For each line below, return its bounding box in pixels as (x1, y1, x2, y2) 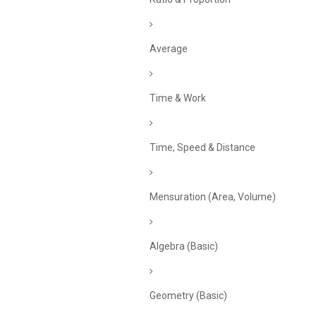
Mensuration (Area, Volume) (150, 191, 276, 202)
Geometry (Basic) (150, 290, 227, 301)
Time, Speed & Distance (150, 142, 255, 153)
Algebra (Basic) (150, 241, 218, 252)
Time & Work (150, 92, 206, 104)
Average (150, 43, 188, 54)
